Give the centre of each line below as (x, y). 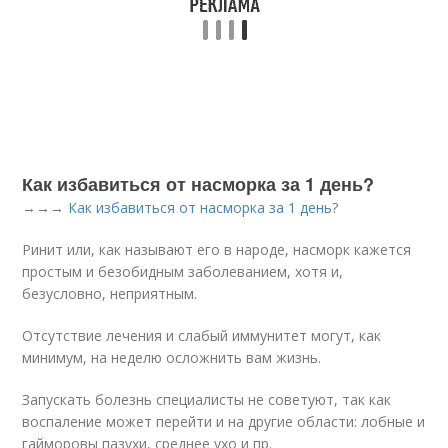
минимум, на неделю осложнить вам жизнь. (172, 358)
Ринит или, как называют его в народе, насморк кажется (217, 250)
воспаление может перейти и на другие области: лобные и (224, 422)
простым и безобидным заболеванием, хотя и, (183, 272)
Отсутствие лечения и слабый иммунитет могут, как (202, 336)
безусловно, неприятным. (110, 294)
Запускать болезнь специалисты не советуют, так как (207, 400)
